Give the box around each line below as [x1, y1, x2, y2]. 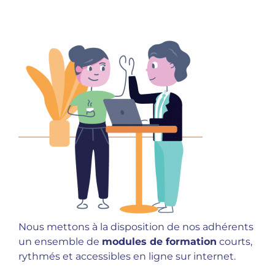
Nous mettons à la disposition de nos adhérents [18, 221, 254, 233]
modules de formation [102, 236, 217, 247]
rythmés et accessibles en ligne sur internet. [18, 250, 236, 262]
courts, [217, 236, 252, 247]
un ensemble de [18, 236, 102, 247]
